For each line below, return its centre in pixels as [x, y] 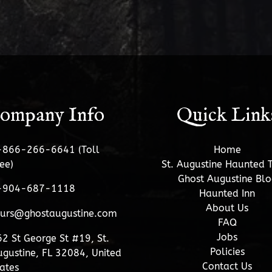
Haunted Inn [227, 193]
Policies [227, 252]
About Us [227, 208]
